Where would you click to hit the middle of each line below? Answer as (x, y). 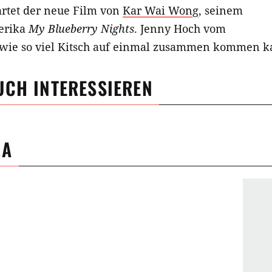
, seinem (221, 11)
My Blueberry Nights (81, 29)
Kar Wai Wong (161, 11)
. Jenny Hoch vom (180, 29)
